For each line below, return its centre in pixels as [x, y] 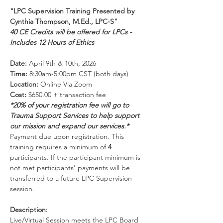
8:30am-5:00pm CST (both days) [78, 74]
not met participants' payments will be [71, 168]
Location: [24, 84]
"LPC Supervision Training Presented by [73, 11]
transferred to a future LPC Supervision [72, 178]
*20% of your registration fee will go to [70, 105]
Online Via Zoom [66, 84]
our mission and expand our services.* [69, 126]
